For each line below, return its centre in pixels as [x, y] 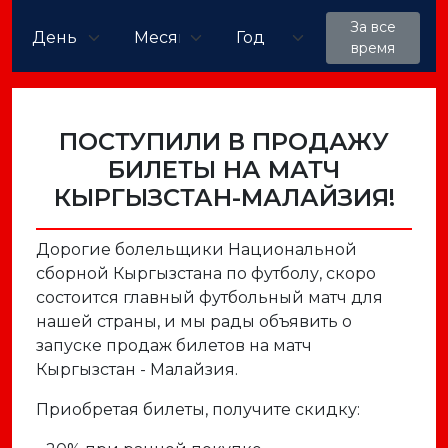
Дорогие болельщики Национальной [196, 249]
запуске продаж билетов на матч [174, 345]
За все [373, 27]
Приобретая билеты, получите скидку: [198, 409]
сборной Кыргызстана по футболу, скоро [206, 273]
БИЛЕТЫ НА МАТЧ [224, 169]
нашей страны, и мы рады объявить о [194, 321]
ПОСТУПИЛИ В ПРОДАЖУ [224, 141]
